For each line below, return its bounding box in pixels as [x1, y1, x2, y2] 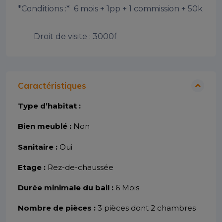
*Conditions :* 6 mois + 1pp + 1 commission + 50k [18, 4, 203, 14]
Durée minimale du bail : [18, 182, 115, 192]
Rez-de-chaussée [48, 162, 113, 172]
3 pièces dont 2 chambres [98, 203, 196, 213]
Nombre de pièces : [18, 203, 98, 213]
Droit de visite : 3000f [34, 32, 117, 42]
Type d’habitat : [18, 101, 81, 111]
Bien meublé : [18, 121, 73, 131]
